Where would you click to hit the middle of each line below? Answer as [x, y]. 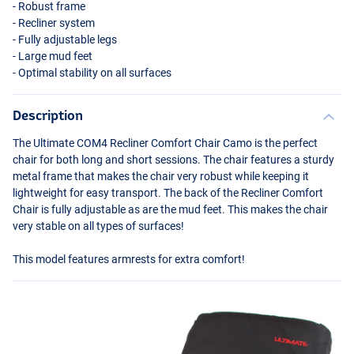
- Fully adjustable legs [65, 40]
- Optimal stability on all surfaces [92, 73]
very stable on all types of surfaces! [98, 226]
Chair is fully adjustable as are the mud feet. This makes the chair [170, 210]
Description [48, 115]
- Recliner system [54, 23]
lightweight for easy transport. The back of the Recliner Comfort [168, 193]
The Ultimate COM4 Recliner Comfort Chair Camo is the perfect [165, 143]
